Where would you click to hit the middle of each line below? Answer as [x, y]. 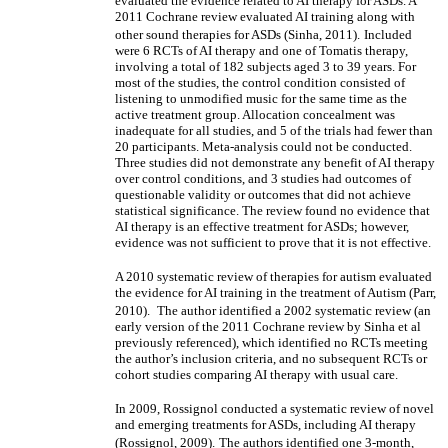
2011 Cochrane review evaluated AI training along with [265, 16]
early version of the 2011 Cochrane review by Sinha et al [268, 326]
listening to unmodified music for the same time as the [261, 98]
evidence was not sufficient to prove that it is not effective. [273, 242]
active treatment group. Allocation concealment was [255, 114]
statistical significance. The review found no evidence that [272, 210]
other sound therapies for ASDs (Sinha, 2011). [237, 34]
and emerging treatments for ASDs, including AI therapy [265, 424]
